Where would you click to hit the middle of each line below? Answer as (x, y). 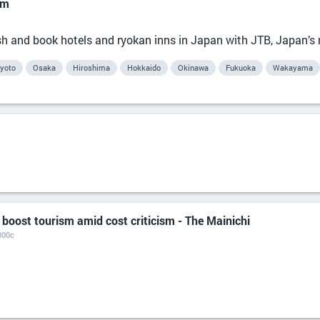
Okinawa (193, 67)
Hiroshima (91, 67)
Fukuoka (241, 67)
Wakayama (293, 67)
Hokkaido (144, 67)
